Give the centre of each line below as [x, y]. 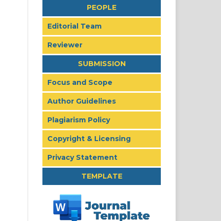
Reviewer [65, 45]
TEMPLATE [102, 176]
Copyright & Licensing [89, 138]
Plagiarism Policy [79, 120]
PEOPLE [102, 7]
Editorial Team [74, 26]
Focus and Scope [80, 82]
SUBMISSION [102, 63]
